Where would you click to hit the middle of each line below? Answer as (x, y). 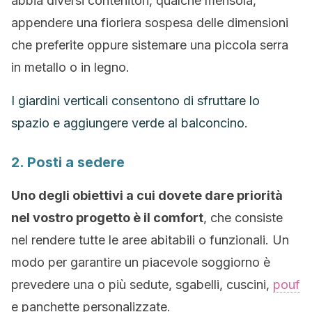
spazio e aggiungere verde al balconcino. (130, 123)
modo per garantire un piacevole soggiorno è (141, 262)
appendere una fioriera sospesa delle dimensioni (150, 23)
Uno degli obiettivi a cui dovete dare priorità (147, 195)
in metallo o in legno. (70, 67)
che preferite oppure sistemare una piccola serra (150, 45)
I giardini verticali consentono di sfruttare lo (135, 101)
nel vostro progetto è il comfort (107, 218)
